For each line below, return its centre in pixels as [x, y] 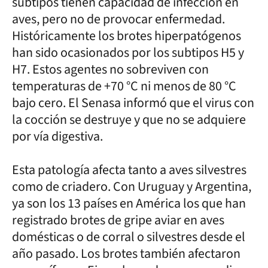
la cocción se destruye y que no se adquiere [129, 119]
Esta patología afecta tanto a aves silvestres [129, 170]
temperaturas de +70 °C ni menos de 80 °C [124, 86]
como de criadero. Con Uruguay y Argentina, [132, 186]
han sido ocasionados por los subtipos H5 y [128, 52]
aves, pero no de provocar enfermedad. [118, 19]
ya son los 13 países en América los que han [129, 203]
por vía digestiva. [57, 136]
